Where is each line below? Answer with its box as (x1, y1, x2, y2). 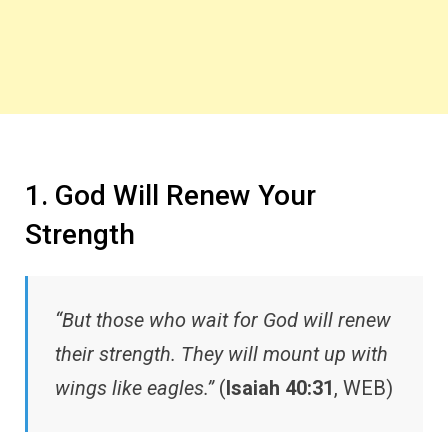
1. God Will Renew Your (25, 178, 316, 212)
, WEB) (334, 375, 393, 400)
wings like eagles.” (55, 375, 214, 400)
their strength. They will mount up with (55, 341, 388, 366)
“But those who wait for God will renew (55, 307, 391, 332)
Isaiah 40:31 (226, 375, 334, 400)
